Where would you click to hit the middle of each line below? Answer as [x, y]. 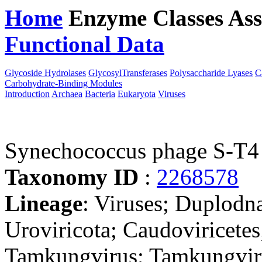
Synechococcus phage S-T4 [132, 151]
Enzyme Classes [148, 18]
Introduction [27, 94]
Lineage [44, 203]
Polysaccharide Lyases [211, 73]
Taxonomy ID [75, 177]
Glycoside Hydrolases [45, 73]
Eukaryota [137, 94]
